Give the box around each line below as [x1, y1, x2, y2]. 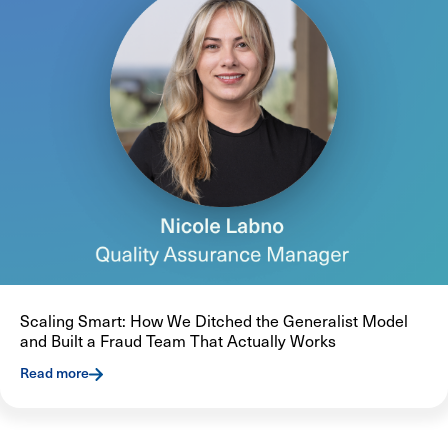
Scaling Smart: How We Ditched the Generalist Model [20, 308, 408, 333]
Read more [20, 363, 89, 383]
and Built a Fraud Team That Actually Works [20, 328, 336, 353]
